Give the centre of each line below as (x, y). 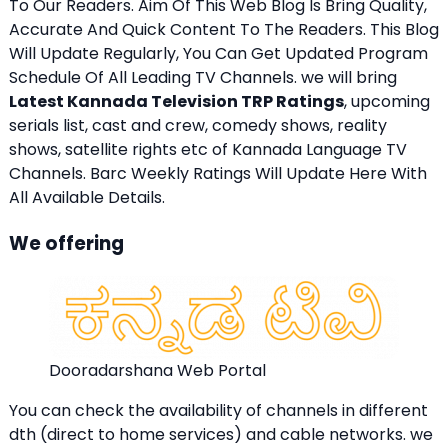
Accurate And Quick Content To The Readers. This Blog (224, 29)
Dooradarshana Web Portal (157, 371)
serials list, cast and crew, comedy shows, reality (198, 125)
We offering (66, 243)
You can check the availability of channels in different (218, 411)
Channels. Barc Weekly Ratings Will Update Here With (218, 173)
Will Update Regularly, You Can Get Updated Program (218, 53)
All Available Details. (87, 197)
